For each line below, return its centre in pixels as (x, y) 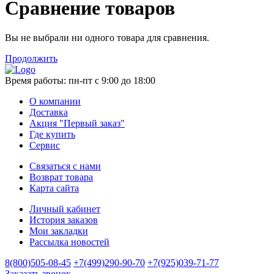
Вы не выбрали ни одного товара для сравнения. (107, 38)
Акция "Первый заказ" (77, 124)
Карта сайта (54, 188)
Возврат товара (61, 177)
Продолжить (31, 59)
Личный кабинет (65, 209)
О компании (55, 102)
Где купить (52, 135)
